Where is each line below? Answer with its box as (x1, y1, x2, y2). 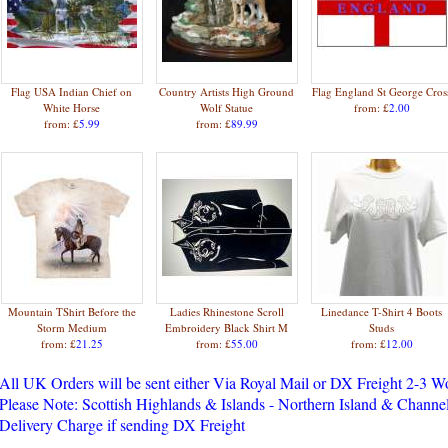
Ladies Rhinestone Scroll (169, 303, 284, 319)
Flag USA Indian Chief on (11, 83, 132, 99)
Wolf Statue (200, 99, 253, 115)
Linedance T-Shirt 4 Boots (321, 303, 442, 319)
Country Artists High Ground (159, 83, 294, 99)
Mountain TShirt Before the (7, 303, 136, 319)
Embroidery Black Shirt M (165, 319, 288, 335)
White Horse (43, 99, 100, 115)
